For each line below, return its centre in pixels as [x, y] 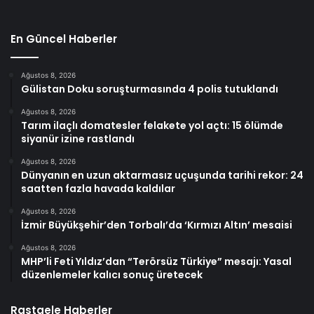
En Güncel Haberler [64, 39]
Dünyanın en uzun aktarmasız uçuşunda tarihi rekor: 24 [162, 175]
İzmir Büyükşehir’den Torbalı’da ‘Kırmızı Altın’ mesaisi [157, 225]
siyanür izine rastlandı [78, 138]
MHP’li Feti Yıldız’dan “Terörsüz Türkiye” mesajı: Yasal [156, 261]
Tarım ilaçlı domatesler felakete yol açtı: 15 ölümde [152, 125]
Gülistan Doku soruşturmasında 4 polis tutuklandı [150, 89]
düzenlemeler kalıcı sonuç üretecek [112, 274]
